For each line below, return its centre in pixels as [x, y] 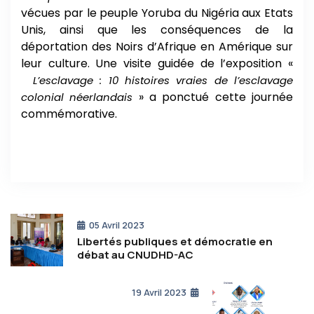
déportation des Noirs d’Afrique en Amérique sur [157, 46]
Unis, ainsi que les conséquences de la [157, 29]
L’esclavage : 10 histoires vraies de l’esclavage [163, 80]
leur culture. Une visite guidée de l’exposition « [157, 63]
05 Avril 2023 [117, 225]
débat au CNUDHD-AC [135, 254]
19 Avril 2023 [159, 292]
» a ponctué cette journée [213, 97]
